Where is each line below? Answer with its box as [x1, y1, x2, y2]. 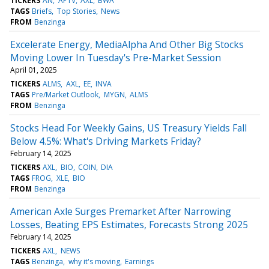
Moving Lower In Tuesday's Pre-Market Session [10, 50, 221, 64]
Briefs [32, 5, 52, 16]
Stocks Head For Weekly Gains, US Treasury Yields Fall [10, 121, 247, 134]
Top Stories [56, 5, 96, 16]
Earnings [124, 256, 154, 267]
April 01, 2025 [10, 64, 57, 75]
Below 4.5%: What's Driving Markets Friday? [10, 134, 201, 148]
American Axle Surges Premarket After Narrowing [10, 204, 231, 218]
